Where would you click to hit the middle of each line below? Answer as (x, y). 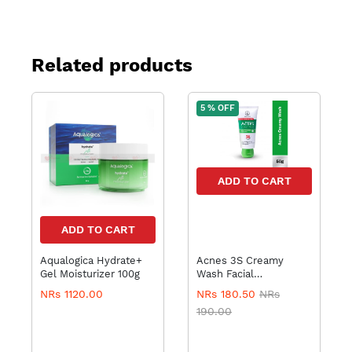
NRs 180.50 (228, 294)
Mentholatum (229, 288)
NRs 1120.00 (71, 294)
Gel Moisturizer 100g (90, 274)
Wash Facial (225, 274)
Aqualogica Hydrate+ (91, 261)
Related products (112, 66)
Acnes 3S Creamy (240, 261)
